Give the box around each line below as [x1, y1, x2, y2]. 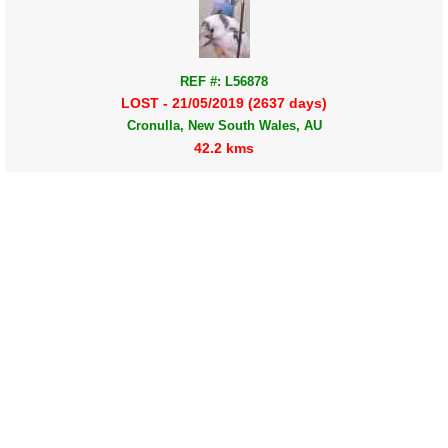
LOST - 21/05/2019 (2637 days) [121, 95, 327, 112]
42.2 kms [194, 139, 254, 156]
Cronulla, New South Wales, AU [126, 118, 322, 134]
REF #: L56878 [180, 74, 268, 90]
